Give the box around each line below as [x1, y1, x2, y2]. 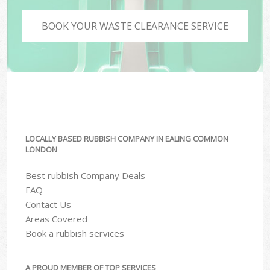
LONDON [25, 144, 58, 155]
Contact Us [25, 198, 72, 210]
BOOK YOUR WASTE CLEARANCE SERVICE [42, 19, 228, 33]
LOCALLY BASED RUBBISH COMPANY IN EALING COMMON [25, 133, 229, 145]
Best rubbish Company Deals [25, 169, 146, 181]
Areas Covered [25, 212, 88, 225]
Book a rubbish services [25, 227, 125, 239]
